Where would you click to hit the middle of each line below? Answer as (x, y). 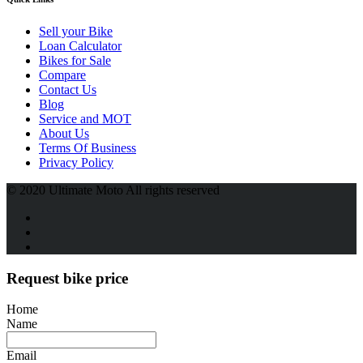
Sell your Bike (76, 31)
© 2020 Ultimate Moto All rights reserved (113, 190)
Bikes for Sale (75, 60)
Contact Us (68, 89)
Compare (62, 75)
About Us (64, 133)
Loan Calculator (80, 45)
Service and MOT (85, 118)
